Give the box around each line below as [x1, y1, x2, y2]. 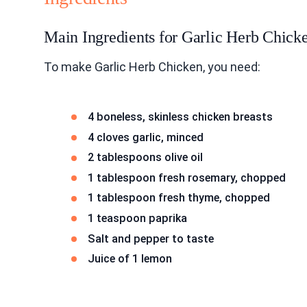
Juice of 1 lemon [88, 252, 172, 266]
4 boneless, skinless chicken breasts [88, 110, 273, 123]
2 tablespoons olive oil [88, 151, 203, 164]
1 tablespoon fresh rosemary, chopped [88, 171, 286, 184]
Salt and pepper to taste [88, 232, 214, 245]
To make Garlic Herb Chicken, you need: [44, 59, 260, 74]
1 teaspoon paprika [88, 211, 187, 225]
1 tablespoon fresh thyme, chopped [88, 191, 270, 205]
